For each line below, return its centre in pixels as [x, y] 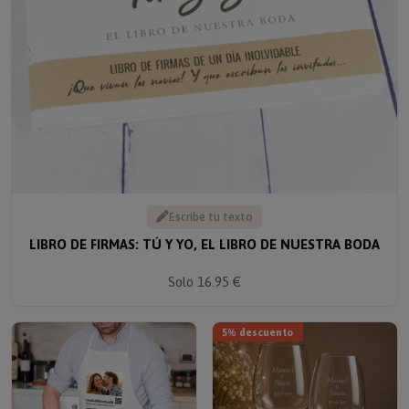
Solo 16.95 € [204, 270]
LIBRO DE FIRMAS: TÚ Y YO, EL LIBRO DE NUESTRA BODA [204, 232]
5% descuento [258, 320]
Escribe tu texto [211, 204]
